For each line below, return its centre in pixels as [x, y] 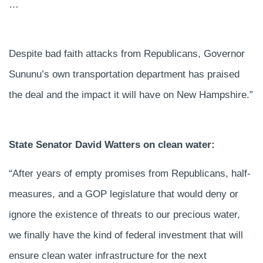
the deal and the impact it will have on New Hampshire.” [131, 95]
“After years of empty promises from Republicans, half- [130, 173]
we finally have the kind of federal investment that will [126, 235]
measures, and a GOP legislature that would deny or [124, 194]
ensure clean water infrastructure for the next [108, 255]
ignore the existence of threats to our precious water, [124, 214]
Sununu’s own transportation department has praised [124, 75]
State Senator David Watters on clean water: [112, 144]
